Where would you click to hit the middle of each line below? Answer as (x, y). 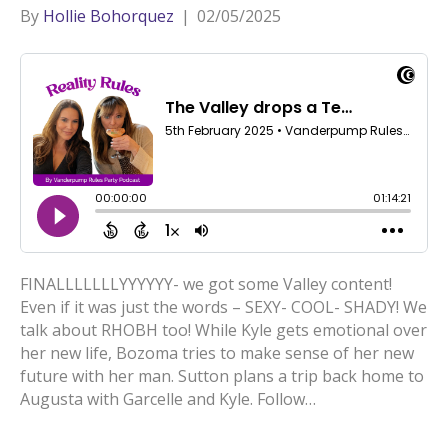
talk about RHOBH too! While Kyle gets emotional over (223, 330)
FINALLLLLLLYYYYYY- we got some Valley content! (206, 284)
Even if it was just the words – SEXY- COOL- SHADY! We (223, 307)
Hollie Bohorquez (108, 16)
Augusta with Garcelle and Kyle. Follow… (168, 399)
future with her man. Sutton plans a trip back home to (222, 376)
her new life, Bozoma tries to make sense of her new (217, 353)
